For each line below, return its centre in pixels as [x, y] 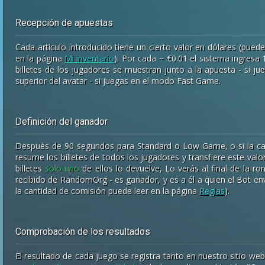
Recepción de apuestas [64, 23]
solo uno [62, 168]
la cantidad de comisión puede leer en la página [107, 191]
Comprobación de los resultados [83, 232]
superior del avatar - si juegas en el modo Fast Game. [118, 81]
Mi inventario [90, 58]
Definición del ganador [62, 122]
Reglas [212, 191]
